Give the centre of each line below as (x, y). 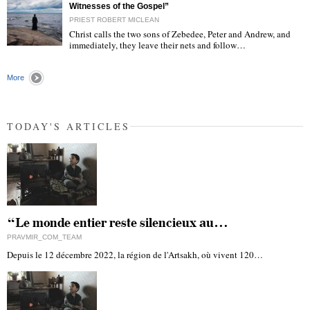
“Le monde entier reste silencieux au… (118, 224)
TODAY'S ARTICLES (69, 127)
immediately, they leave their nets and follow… (157, 45)
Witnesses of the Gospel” (119, 7)
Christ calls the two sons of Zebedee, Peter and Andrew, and (180, 34)
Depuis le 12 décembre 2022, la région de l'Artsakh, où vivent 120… (135, 255)
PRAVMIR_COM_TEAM (44, 237)
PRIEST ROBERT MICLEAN (114, 20)
